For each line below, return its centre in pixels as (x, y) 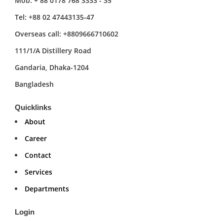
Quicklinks (33, 107)
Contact (38, 155)
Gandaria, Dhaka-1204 (52, 67)
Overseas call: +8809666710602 (67, 34)
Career (36, 138)
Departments (47, 188)
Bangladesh (34, 84)
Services (38, 172)
